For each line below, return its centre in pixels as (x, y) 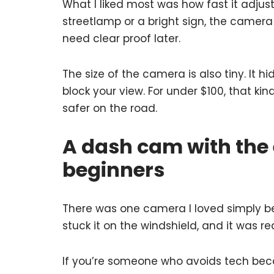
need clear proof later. (121, 39)
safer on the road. (110, 109)
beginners (113, 170)
